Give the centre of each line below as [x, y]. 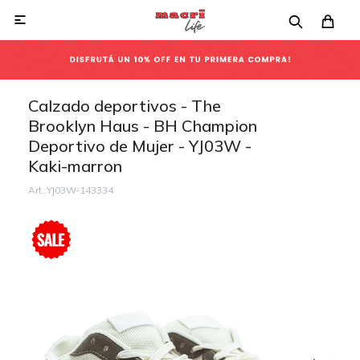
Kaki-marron [75, 166]
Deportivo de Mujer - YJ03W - [140, 146]
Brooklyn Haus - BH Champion [143, 126]
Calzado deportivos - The [125, 106]
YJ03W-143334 [80, 190]
